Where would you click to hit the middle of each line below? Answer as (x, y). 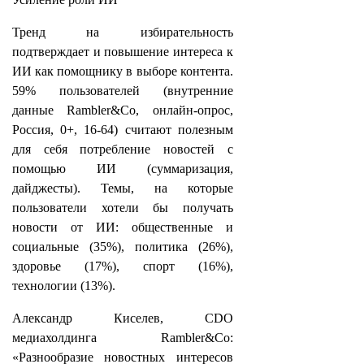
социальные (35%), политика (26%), (123, 247)
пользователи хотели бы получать (123, 208)
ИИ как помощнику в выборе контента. (123, 71)
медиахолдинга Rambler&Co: (123, 338)
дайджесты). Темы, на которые (123, 188)
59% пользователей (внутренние (123, 91)
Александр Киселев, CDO (123, 318)
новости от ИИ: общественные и (123, 227)
